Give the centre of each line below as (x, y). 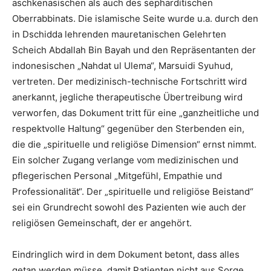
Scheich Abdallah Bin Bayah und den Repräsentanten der (134, 50)
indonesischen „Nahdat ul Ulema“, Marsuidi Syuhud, (122, 66)
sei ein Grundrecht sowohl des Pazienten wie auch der (129, 207)
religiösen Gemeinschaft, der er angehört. (102, 223)
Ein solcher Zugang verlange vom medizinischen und (125, 160)
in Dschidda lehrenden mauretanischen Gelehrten (119, 34)
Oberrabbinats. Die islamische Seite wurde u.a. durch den (135, 18)
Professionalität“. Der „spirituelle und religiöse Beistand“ (133, 191)
